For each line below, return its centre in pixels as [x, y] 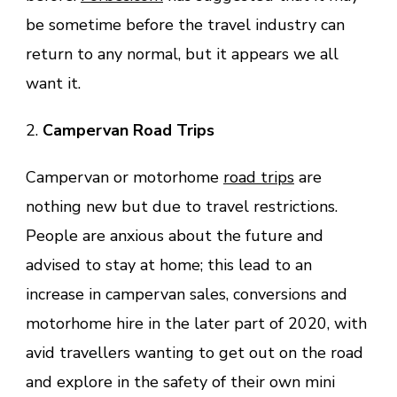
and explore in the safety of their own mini [180, 382]
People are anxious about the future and [175, 236]
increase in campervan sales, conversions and [187, 295]
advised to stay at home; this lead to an [169, 265]
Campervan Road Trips [128, 131]
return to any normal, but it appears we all [182, 54]
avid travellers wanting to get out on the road [195, 353]
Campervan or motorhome [125, 178]
